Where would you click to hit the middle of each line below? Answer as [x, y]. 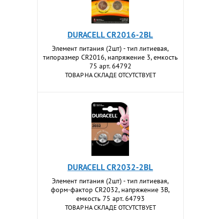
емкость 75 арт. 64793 [110, 198]
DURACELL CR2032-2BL [110, 167]
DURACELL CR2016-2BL [110, 35]
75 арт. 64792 [110, 66]
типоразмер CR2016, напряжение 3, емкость [110, 57]
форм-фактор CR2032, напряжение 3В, [110, 190]
